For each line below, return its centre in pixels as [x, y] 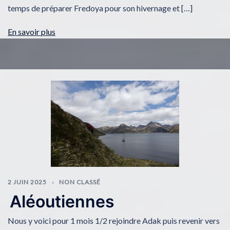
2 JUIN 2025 [27, 182]
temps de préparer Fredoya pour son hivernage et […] [100, 8]
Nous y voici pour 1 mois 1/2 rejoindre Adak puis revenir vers [114, 221]
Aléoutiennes [62, 202]
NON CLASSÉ [80, 182]
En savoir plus [32, 32]
